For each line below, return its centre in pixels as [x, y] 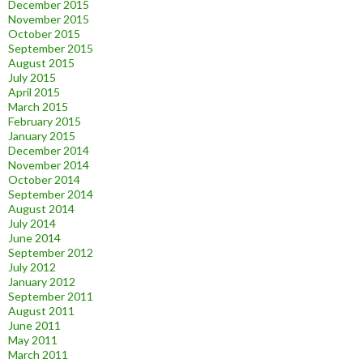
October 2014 [44, 180]
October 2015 [44, 34]
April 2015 [34, 92]
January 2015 [42, 136]
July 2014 [32, 224]
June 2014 [34, 238]
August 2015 [41, 63]
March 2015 [38, 107]
